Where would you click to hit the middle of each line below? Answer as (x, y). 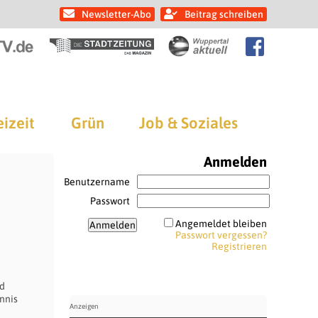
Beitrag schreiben (224, 14)
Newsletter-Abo (116, 14)
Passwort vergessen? (221, 235)
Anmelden (235, 161)
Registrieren (239, 246)
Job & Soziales (188, 123)
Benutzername (97, 182)
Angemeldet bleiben (221, 224)
